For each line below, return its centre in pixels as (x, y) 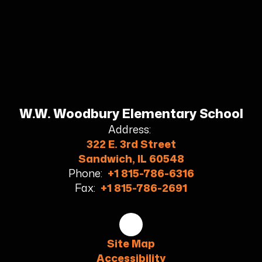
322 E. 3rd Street (131, 144)
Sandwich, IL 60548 (131, 158)
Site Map (131, 243)
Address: (130, 129)
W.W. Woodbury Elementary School (131, 113)
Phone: (85, 173)
